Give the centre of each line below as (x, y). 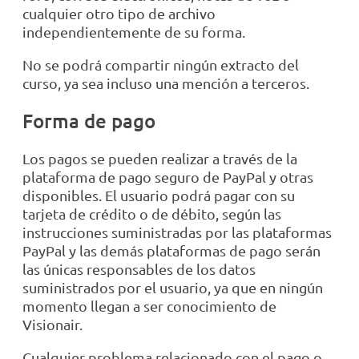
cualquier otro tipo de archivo (119, 14)
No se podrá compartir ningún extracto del (161, 65)
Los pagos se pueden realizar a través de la (160, 159)
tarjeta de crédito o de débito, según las (152, 214)
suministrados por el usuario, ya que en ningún (173, 288)
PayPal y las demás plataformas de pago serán (171, 251)
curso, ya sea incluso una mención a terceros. (166, 83)
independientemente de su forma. (134, 32)
